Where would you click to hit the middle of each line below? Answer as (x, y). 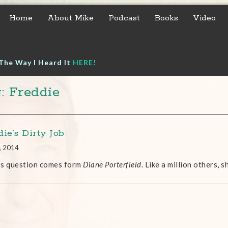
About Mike (70, 18)
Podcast (124, 18)
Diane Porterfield (112, 164)
